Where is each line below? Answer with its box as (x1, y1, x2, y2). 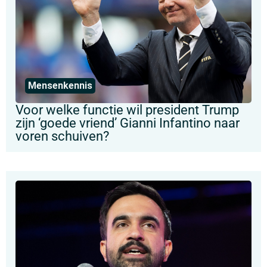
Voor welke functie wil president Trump (15, 102, 239, 117)
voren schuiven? (15, 128, 109, 144)
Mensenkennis (28, 80, 92, 91)
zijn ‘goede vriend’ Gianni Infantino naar (15, 115, 240, 131)
